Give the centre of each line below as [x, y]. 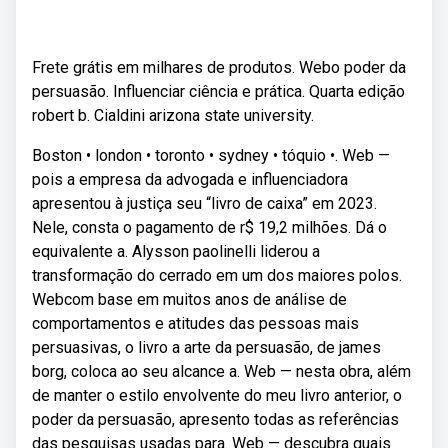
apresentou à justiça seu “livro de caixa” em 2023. [204, 203]
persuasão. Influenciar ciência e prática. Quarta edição [218, 91]
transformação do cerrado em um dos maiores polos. [217, 275]
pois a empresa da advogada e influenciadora [190, 179]
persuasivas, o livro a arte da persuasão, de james [206, 347]
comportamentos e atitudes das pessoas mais [195, 323]
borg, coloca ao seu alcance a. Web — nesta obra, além [221, 371]
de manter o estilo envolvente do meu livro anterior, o [217, 395]
